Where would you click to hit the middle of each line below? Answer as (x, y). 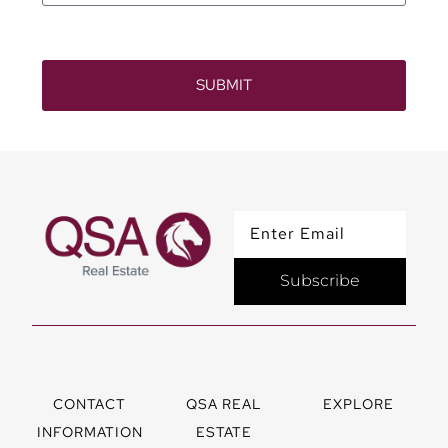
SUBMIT (223, 84)
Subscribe (319, 281)
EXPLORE (358, 404)
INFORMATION (89, 432)
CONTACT (90, 404)
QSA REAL (224, 404)
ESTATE (224, 432)
